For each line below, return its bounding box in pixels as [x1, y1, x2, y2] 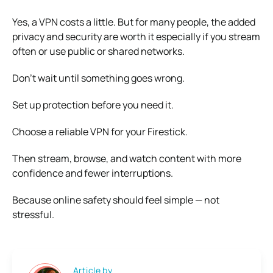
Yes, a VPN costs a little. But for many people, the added [12, 15, 255, 29]
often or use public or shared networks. [12, 44, 185, 58]
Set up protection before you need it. [12, 97, 174, 112]
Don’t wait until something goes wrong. [12, 71, 185, 85]
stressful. [12, 207, 54, 221]
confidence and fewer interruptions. [12, 166, 173, 180]
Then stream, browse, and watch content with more [12, 151, 241, 165]
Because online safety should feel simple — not [12, 193, 219, 207]
